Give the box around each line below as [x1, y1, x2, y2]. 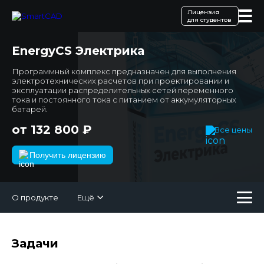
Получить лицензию [29, 150, 106, 160]
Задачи [12, 236, 58, 250]
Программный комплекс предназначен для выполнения [12, 67, 236, 76]
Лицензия [187, 8, 220, 16]
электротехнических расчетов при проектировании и [12, 76, 229, 85]
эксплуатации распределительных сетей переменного [12, 85, 233, 95]
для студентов [187, 16, 232, 24]
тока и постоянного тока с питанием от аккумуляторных [12, 95, 236, 104]
